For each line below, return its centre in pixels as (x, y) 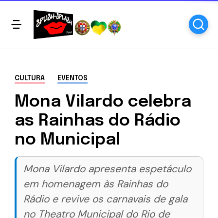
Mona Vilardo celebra (103, 102)
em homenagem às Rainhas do (96, 184)
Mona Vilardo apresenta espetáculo (107, 169)
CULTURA (30, 78)
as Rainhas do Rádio (98, 121)
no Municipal (67, 140)
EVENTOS (73, 78)
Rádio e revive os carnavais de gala (105, 199)
